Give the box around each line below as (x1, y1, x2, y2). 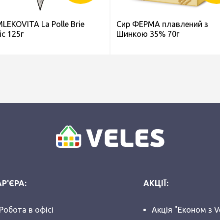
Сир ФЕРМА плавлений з (116, 20, 208, 28)
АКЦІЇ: (143, 179, 169, 188)
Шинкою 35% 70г (116, 29, 179, 38)
